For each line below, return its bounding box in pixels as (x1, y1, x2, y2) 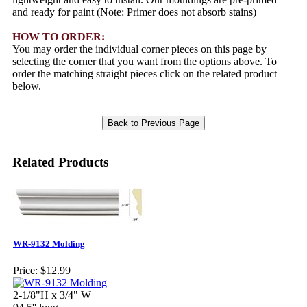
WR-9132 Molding (13, 238, 85, 249)
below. (12, 80, 41, 93)
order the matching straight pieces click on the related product (12, 68, 277, 80)
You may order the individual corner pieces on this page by (12, 43, 267, 56)
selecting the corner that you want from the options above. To (12, 56, 277, 68)
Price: (13, 264, 38, 276)
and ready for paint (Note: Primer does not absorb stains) (12, 6, 256, 19)
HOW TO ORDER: (12, 31, 105, 43)
